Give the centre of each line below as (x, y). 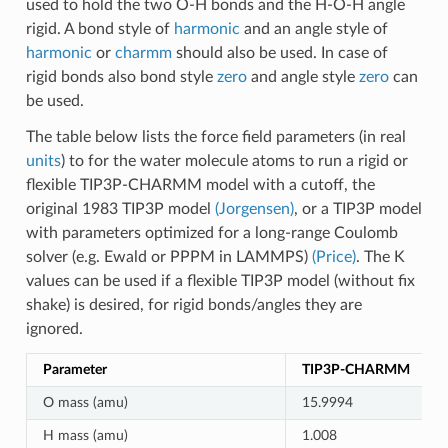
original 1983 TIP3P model (120, 208)
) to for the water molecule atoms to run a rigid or (234, 160)
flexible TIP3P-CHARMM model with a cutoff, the (200, 184)
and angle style (302, 76)
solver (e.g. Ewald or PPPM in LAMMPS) (168, 256)
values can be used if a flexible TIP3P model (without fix (220, 280)
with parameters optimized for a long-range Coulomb (211, 232)
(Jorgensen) (254, 208)
